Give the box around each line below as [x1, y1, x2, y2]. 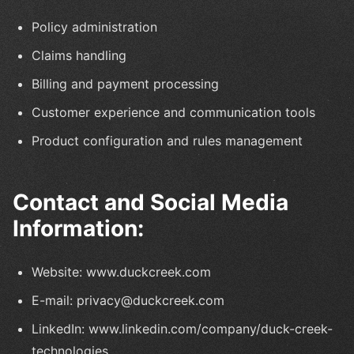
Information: [13, 214, 144, 242]
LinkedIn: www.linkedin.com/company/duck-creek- [32, 320, 333, 337]
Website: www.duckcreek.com [32, 263, 211, 280]
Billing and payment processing [32, 75, 219, 92]
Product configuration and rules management [32, 132, 303, 149]
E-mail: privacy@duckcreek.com [32, 292, 224, 308]
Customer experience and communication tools [32, 104, 315, 120]
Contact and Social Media [13, 188, 288, 216]
